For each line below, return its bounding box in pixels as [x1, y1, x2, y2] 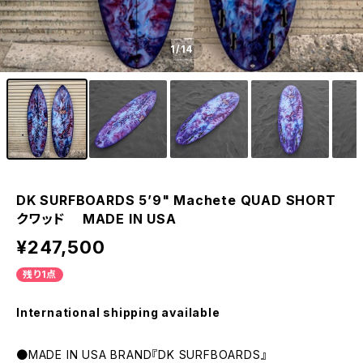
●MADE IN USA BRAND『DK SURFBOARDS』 [16, 348, 267, 361]
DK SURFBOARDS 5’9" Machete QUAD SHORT [16, 192, 336, 208]
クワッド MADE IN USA [16, 211, 177, 227]
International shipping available [16, 305, 220, 319]
